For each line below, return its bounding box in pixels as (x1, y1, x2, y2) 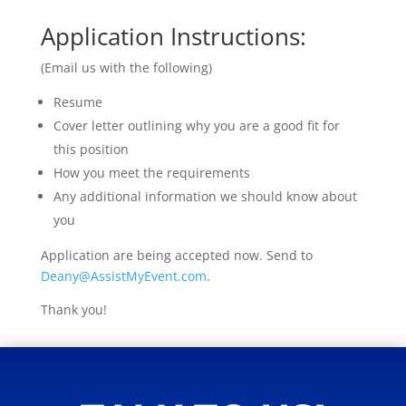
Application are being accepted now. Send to (40, 246, 313, 264)
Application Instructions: (40, 20, 306, 53)
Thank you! (40, 301, 111, 318)
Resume (53, 93, 102, 111)
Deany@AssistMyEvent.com (40, 267, 207, 285)
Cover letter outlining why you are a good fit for (53, 117, 340, 134)
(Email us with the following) (40, 59, 212, 76)
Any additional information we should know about (53, 188, 357, 205)
